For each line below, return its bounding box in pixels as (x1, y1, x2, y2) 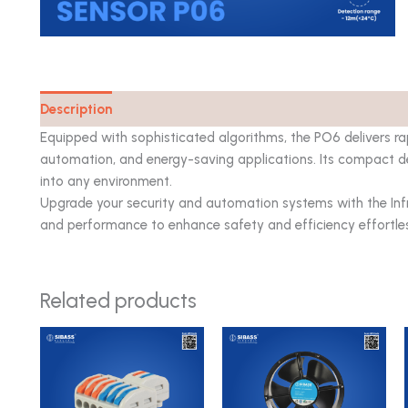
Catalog (129, 100, 181, 117)
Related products (40, 289, 197, 314)
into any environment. (40, 173, 172, 190)
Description (40, 100, 112, 117)
